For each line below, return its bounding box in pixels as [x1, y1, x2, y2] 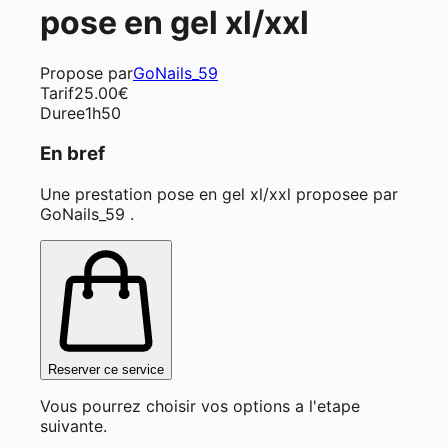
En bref [40, 141, 105, 165]
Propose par [40, 63, 133, 84]
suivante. [40, 415, 107, 436]
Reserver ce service [48, 361, 164, 377]
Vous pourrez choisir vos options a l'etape [40, 395, 360, 416]
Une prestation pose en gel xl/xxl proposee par [40, 183, 398, 204]
